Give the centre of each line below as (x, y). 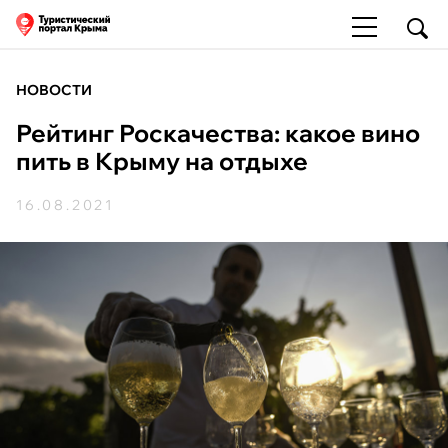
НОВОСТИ (54, 90)
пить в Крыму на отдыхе (162, 161)
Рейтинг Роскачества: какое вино (218, 133)
